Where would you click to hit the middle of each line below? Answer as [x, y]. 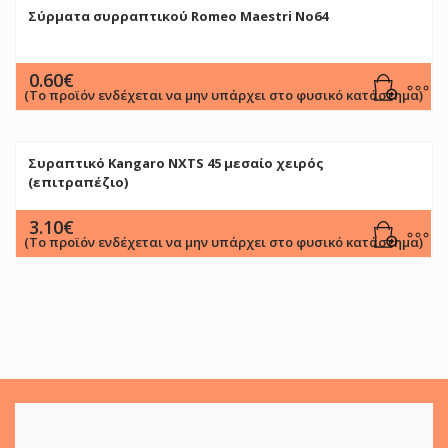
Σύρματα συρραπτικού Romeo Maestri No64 [178, 16]
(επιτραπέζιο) [78, 182]
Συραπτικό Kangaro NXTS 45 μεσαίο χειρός [176, 163]
